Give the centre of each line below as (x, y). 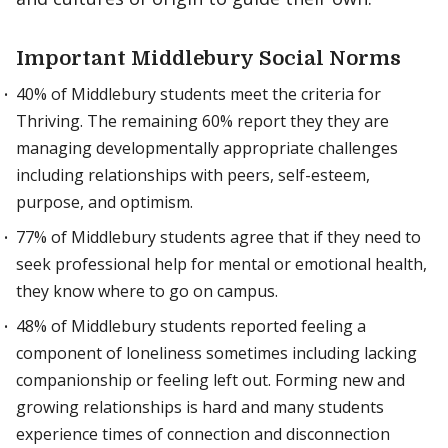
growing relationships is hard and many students (200, 407)
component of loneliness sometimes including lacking (216, 353)
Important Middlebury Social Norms (208, 58)
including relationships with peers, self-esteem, (193, 175)
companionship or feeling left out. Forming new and (210, 380)
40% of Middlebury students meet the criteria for (198, 94)
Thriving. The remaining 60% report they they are (202, 121)
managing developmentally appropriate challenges (207, 148)
